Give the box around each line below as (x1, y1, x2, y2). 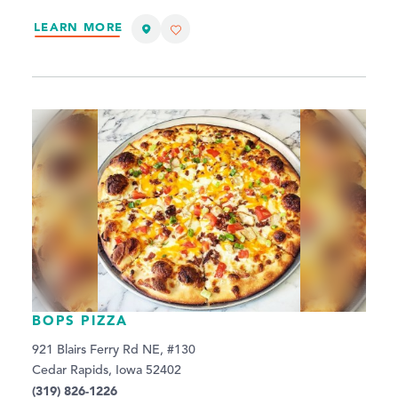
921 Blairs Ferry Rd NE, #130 (32, 344, 195, 357)
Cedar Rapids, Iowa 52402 (32, 364, 181, 378)
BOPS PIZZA (32, 312, 129, 330)
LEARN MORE (34, 19, 123, 35)
